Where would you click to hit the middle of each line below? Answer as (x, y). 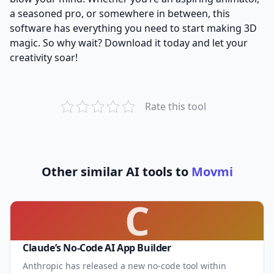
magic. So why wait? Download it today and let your (129, 43)
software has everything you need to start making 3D (133, 28)
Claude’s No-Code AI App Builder (97, 247)
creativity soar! (44, 57)
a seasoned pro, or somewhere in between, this (120, 13)
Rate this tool (175, 106)
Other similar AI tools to (116, 171)
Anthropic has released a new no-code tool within (124, 265)
